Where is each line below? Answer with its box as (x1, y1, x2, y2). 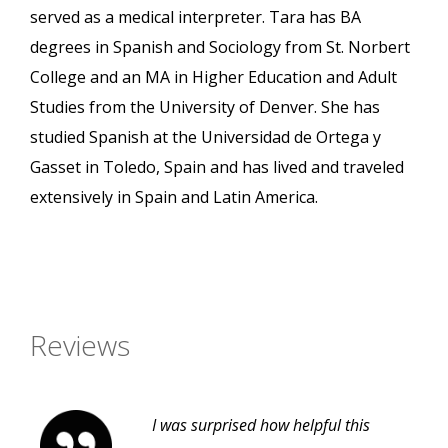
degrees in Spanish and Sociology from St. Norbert (30, 36, 410, 59)
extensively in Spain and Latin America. (30, 186, 318, 209)
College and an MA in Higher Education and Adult (30, 66, 397, 89)
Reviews (30, 326, 130, 365)
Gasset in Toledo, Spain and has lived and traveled (30, 156, 404, 179)
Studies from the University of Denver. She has (30, 96, 380, 119)
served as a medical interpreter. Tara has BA (30, 6, 361, 29)
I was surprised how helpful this (152, 414, 370, 437)
